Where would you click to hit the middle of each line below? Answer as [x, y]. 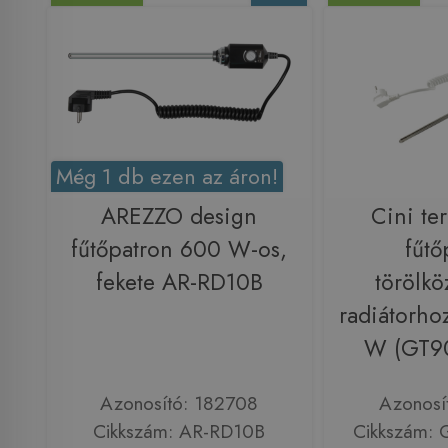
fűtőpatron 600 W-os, [179, 249]
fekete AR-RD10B [179, 282]
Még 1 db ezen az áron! [167, 176]
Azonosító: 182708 [179, 403]
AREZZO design [179, 216]
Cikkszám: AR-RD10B [179, 431]
